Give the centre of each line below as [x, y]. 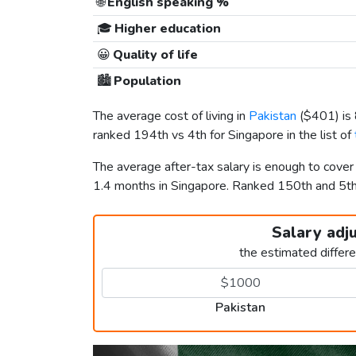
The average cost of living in [171, 116]
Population [146, 81]
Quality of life [154, 55]
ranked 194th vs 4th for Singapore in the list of [224, 135]
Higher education [166, 29]
